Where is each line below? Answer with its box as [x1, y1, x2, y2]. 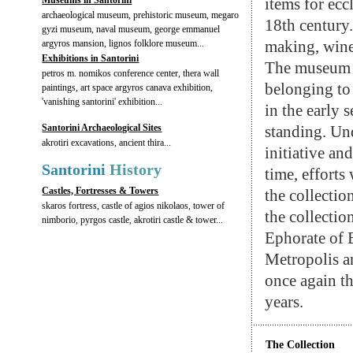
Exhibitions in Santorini [42, 53, 139, 64]
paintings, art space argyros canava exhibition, [42, 82, 214, 93]
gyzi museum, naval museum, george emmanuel [42, 24, 221, 35]
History [110, 161, 162, 178]
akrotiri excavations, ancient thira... [42, 137, 172, 148]
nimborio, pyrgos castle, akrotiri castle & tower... [42, 214, 224, 225]
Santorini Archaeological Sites [42, 122, 162, 133]
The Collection [266, 339, 336, 351]
